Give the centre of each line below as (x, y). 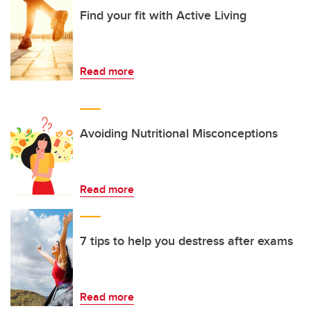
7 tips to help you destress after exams (186, 241)
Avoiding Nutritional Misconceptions (179, 133)
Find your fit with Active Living (163, 15)
